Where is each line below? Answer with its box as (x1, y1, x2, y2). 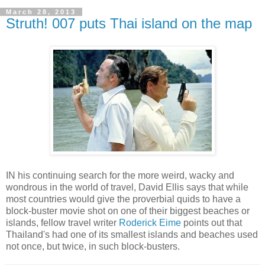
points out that (181, 217, 242, 228)
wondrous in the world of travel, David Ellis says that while (6, 182, 248, 192)
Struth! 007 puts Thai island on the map (6, 15, 252, 31)
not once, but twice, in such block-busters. (6, 241, 180, 251)
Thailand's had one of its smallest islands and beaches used (6, 229, 258, 240)
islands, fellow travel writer (6, 217, 119, 228)
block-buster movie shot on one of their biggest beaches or (6, 205, 250, 216)
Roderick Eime (119, 217, 181, 228)
